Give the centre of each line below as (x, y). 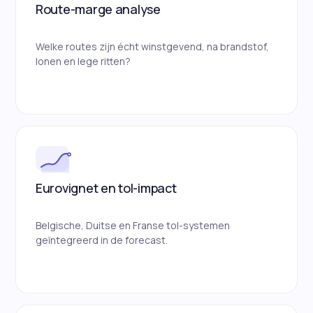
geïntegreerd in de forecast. (102, 240)
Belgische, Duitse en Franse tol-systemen (133, 225)
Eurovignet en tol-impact (106, 188)
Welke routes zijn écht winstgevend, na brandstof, (152, 46)
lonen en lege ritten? (83, 61)
